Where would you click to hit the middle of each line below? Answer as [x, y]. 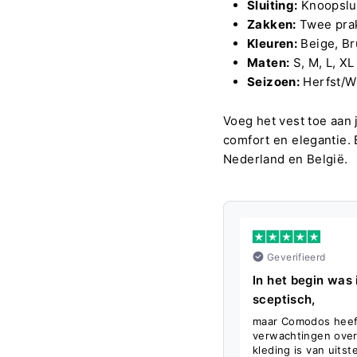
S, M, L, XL [324, 62]
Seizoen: [273, 81]
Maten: [269, 62]
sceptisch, [284, 299]
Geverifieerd [296, 257]
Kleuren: [272, 43]
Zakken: [272, 24]
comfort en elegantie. [287, 139]
